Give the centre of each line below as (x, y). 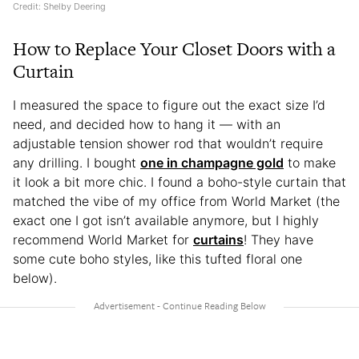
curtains (218, 239)
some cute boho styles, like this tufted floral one (157, 258)
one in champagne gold (212, 162)
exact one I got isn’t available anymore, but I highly (166, 220)
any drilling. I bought (77, 162)
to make (310, 162)
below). (35, 278)
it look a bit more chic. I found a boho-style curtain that (179, 182)
